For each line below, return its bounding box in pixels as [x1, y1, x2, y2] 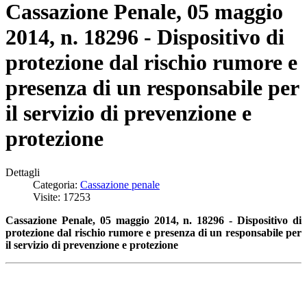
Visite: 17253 [33, 191, 90, 203]
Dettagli [5, 166, 40, 178]
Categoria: [33, 178, 80, 191]
